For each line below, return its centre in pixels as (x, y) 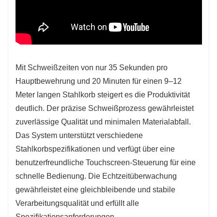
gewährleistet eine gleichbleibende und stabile (95, 189)
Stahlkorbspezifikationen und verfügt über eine (95, 149)
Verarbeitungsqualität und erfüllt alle (77, 203)
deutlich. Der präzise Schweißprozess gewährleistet (105, 108)
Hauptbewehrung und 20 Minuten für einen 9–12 (99, 81)
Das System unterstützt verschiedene (79, 135)
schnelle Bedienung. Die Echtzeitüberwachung (96, 176)
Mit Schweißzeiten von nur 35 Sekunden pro (92, 67)
